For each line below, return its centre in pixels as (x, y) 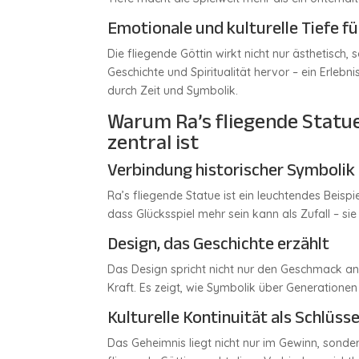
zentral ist (153, 142)
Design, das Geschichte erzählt (219, 244)
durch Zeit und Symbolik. (173, 91)
